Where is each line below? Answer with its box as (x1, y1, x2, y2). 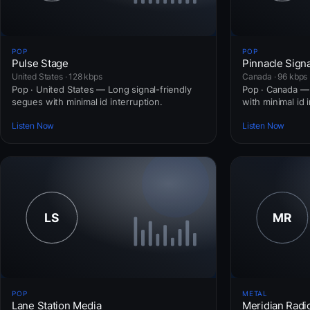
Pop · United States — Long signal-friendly (12, 83, 192, 95)
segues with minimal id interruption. (12, 95, 163, 107)
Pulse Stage (12, 56, 69, 70)
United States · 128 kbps (12, 71, 102, 82)
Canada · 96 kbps (242, 71, 308, 82)
